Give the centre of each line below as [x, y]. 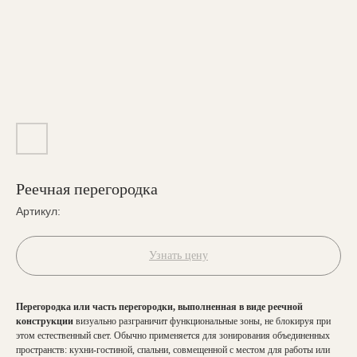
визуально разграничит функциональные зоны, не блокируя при [202, 321]
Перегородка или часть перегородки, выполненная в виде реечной [159, 307]
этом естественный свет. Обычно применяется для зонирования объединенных [173, 335]
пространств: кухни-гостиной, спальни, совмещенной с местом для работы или [173, 350]
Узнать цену [178, 255]
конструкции [45, 321]
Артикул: [38, 211]
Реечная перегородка [87, 189]
